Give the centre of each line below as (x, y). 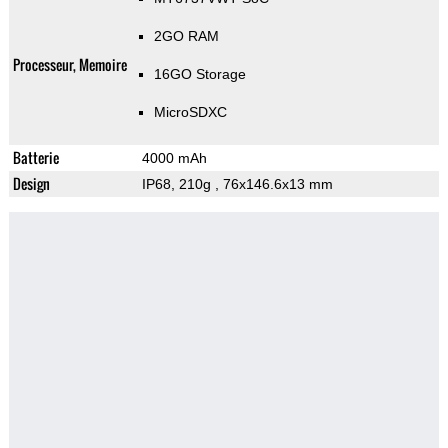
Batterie (35, 158)
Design (31, 184)
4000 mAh (174, 158)
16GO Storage (199, 74)
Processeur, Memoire (69, 65)
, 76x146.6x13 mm (273, 184)
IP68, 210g (178, 184)
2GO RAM (186, 36)
